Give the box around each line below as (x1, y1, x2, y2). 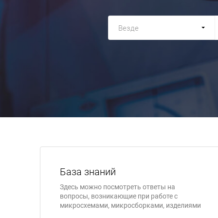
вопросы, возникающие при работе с (60, 192, 178, 200)
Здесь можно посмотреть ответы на (60, 183, 175, 191)
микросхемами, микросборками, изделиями (60, 201, 201, 209)
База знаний (60, 166, 116, 178)
